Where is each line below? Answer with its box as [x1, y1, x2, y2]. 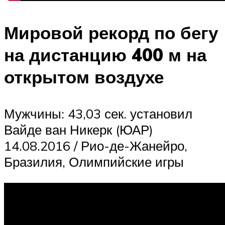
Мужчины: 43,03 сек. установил [4, 105, 192, 122]
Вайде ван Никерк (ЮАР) [4, 122, 153, 138]
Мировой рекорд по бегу [4, 22, 218, 44]
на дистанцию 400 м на [4, 44, 206, 66]
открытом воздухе [4, 66, 164, 88]
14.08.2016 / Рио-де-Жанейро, [4, 138, 187, 154]
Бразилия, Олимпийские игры [4, 154, 184, 170]
